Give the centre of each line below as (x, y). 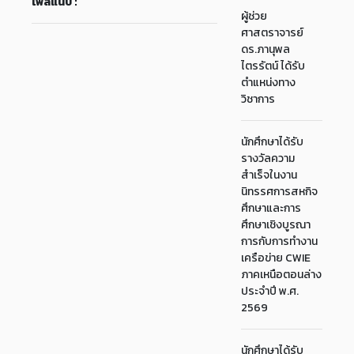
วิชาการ (258, 99)
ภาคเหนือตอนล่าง (282, 275)
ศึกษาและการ (271, 208)
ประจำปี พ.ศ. (270, 291)
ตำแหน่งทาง (269, 83)
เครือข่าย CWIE (276, 258)
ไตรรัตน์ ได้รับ (273, 66)
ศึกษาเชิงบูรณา (276, 225)
